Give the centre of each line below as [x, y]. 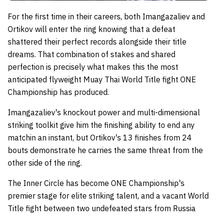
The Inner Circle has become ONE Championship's [96, 183]
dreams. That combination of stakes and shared [92, 54]
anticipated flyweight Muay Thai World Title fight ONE [102, 79]
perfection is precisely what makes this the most [93, 67]
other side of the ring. [45, 163]
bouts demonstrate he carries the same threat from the [105, 150]
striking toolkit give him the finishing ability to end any [101, 125]
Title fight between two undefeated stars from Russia [102, 208]
